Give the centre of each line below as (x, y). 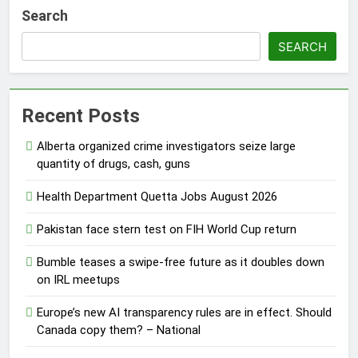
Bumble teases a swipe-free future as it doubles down (181, 262)
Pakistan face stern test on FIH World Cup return (167, 229)
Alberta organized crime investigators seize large (166, 146)
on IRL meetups (78, 279)
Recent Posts (81, 115)
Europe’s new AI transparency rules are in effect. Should (184, 312)
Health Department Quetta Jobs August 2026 (157, 196)
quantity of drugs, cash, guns (113, 163)
